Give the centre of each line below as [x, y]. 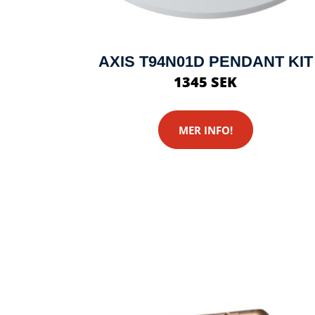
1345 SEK [205, 82]
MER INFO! [205, 130]
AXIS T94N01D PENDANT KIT [205, 62]
